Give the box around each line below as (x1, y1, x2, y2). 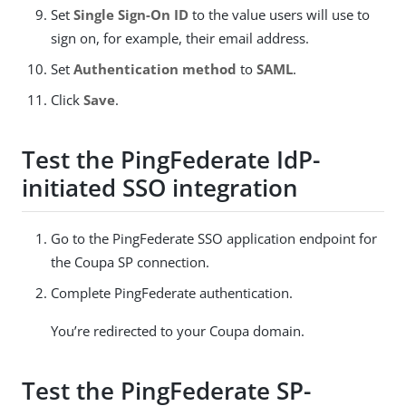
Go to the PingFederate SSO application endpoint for (51, 228, 377, 247)
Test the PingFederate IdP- (22, 143, 320, 177)
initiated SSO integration (22, 171, 298, 205)
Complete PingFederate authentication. (51, 283, 293, 302)
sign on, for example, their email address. (51, 28, 309, 47)
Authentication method (73, 59, 237, 78)
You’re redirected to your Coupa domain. (51, 321, 304, 340)
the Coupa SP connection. (51, 252, 209, 271)
